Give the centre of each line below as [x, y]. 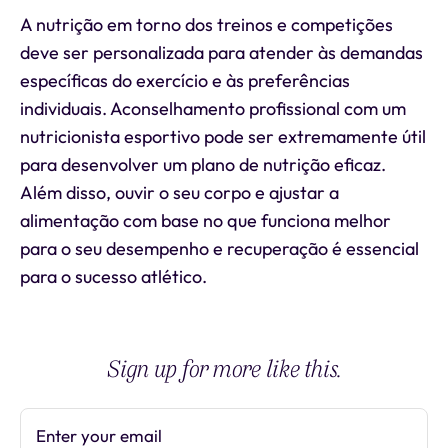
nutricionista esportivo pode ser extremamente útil [223, 136]
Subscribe [372, 435]
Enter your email [99, 435]
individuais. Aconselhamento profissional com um [213, 108]
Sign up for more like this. [224, 369]
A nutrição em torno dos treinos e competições [206, 24]
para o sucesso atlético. [113, 276]
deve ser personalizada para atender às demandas [221, 52]
